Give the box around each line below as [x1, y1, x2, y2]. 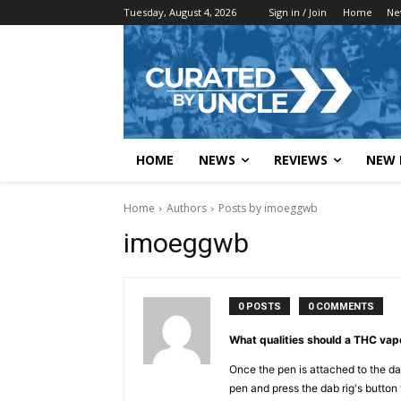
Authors [166, 200, 207, 216]
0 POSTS [238, 301, 281, 312]
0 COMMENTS [308, 301, 374, 312]
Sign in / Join [269, 5, 327, 19]
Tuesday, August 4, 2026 [124, 5, 236, 19]
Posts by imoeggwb [218, 200, 318, 216]
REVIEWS [274, 151, 328, 168]
